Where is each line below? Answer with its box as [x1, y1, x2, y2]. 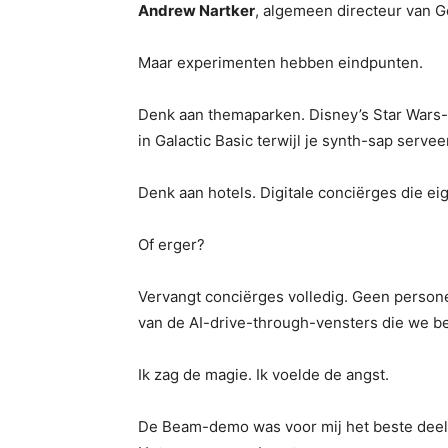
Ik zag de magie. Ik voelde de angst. [138, 365, 389, 384]
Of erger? [138, 235, 205, 254]
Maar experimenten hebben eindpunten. [138, 53, 423, 72]
